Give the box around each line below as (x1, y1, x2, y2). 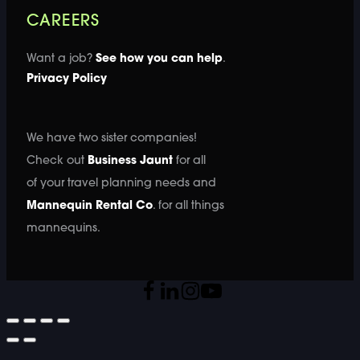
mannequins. (26, 223, 100, 235)
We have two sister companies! (26, 133, 197, 145)
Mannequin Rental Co (26, 200, 153, 213)
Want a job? (26, 53, 96, 66)
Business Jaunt (87, 155, 173, 168)
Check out (26, 155, 88, 168)
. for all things (152, 200, 224, 213)
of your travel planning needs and (26, 178, 216, 190)
